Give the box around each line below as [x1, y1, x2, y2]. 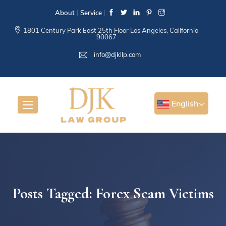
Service [80, 8, 102, 17]
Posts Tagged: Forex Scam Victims [12, 184, 214, 203]
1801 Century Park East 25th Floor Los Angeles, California [23, 26, 199, 34]
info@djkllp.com [92, 50, 141, 59]
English [169, 98, 198, 108]
